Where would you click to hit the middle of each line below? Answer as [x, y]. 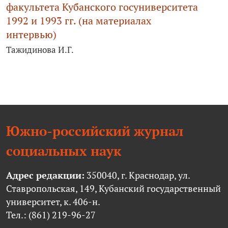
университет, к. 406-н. [53, 202]
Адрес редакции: [45, 175]
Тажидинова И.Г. [40, 49]
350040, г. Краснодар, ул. [137, 175]
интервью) [31, 35]
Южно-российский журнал [95, 131]
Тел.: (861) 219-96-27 [51, 215]
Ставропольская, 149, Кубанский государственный [113, 188]
